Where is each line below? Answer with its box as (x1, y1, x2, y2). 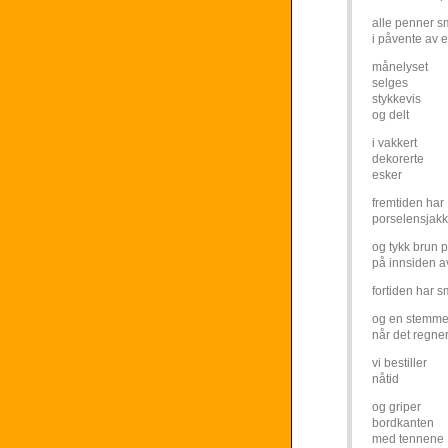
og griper (372, 400, 421, 414)
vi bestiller (372, 356, 427, 370)
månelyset (372, 60, 428, 74)
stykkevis (372, 92, 421, 106)
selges (372, 76, 408, 90)
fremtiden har (372, 196, 444, 210)
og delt (372, 108, 409, 122)
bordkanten (372, 416, 434, 430)
